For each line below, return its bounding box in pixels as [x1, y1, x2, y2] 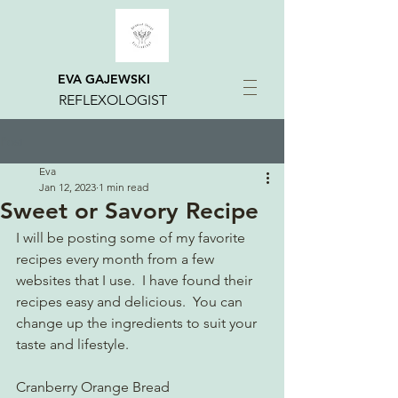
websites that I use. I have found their [16, 272, 256, 289]
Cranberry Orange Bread [16, 378, 170, 395]
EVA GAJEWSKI [58, 71, 150, 87]
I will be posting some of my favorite [16, 229, 249, 246]
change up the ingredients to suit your [16, 314, 260, 331]
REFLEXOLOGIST [59, 92, 167, 108]
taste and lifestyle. [16, 336, 132, 353]
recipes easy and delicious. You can [16, 293, 246, 310]
